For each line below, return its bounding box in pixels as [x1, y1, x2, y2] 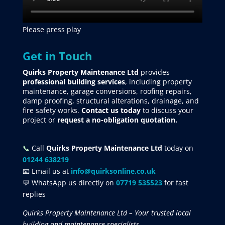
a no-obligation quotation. [83, 115, 177, 125]
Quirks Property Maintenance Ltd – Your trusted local [22, 207, 191, 217]
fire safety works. [22, 105, 81, 115]
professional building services [22, 76, 125, 86]
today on [162, 143, 193, 153]
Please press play [22, 24, 81, 34]
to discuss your [140, 105, 193, 115]
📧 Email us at [22, 166, 71, 176]
